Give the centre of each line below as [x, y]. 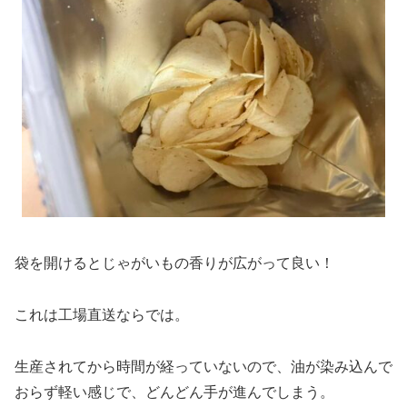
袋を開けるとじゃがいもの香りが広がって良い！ [174, 263]
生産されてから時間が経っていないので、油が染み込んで [203, 367]
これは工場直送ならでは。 [102, 315]
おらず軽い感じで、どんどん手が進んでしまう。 [174, 392]
